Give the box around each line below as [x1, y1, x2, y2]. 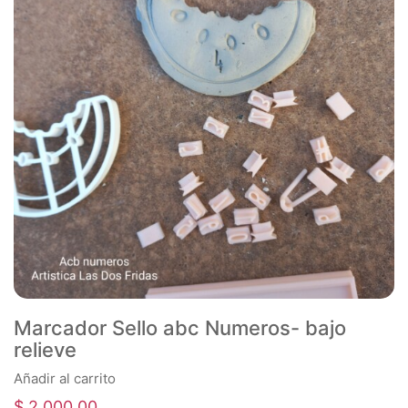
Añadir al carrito [14, 370, 116, 388]
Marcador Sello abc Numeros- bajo [14, 315, 346, 340]
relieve [14, 337, 76, 362]
